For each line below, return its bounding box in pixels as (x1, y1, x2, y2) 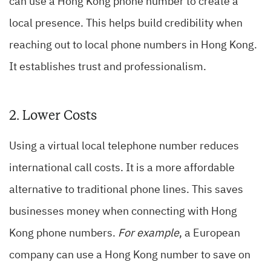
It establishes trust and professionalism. (9, 62, 206, 73)
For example (118, 228, 179, 240)
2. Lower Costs (9, 106, 97, 125)
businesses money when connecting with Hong (9, 206, 237, 218)
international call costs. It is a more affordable (9, 163, 235, 174)
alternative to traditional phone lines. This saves (9, 184, 243, 196)
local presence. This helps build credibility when (9, 18, 243, 30)
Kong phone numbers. (9, 228, 118, 240)
